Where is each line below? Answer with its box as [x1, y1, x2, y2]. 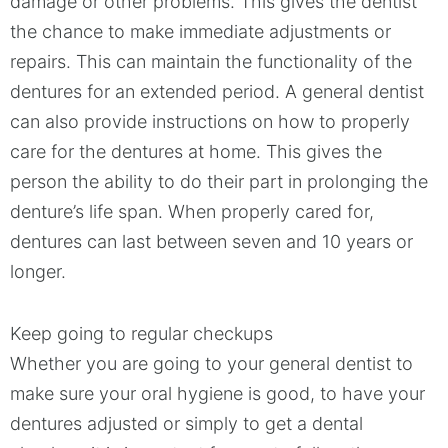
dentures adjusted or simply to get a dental [10, 412, 363, 434]
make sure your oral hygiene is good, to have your [10, 382, 425, 404]
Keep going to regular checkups [10, 322, 273, 344]
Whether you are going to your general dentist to [10, 352, 413, 374]
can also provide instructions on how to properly [10, 111, 410, 132]
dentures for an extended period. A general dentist [10, 81, 424, 102]
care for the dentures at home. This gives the [10, 141, 382, 162]
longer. [10, 261, 66, 282]
